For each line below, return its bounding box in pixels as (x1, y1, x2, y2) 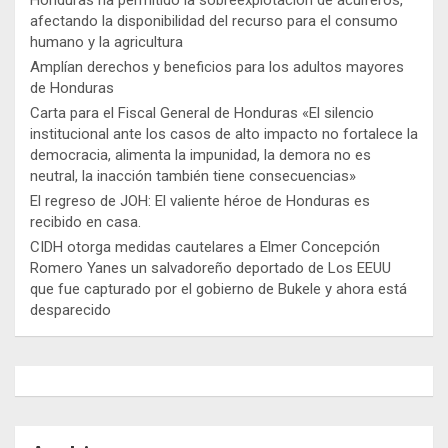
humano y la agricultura (30, 32, 183, 51)
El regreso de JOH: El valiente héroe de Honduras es (30, 191, 370, 210)
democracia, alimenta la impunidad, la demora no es (30, 145, 371, 164)
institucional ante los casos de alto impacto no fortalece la (30, 124, 418, 143)
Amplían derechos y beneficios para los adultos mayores (30, 57, 404, 76)
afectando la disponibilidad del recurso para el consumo (30, 11, 398, 30)
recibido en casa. (30, 212, 141, 231)
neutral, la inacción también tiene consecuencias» (30, 166, 356, 185)
